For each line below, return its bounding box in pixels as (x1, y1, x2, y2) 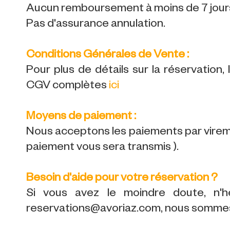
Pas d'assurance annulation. (26, 18, 166, 31)
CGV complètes (26, 80, 107, 93)
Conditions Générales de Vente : (26, 49, 189, 62)
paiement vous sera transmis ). (26, 141, 179, 155)
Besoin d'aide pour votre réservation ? (26, 172, 220, 185)
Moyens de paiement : (26, 110, 139, 124)
